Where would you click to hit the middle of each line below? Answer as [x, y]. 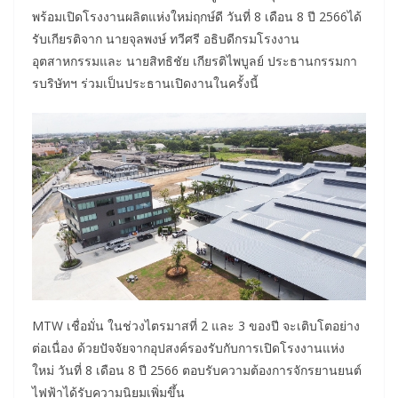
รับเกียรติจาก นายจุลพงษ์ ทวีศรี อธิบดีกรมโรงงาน [166, 38]
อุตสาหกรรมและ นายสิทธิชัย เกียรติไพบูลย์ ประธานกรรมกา [195, 60]
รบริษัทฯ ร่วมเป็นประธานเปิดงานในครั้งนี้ [145, 83]
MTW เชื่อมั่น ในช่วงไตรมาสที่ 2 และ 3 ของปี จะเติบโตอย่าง [196, 325]
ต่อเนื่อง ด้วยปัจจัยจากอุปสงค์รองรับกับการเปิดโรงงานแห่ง [188, 347]
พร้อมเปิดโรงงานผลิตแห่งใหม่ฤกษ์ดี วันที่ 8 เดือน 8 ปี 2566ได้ [197, 16]
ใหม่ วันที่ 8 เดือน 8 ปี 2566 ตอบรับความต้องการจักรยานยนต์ [197, 370]
